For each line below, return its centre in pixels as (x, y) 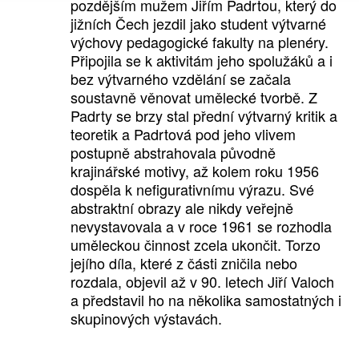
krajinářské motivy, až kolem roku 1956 (194, 171)
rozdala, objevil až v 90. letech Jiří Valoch (202, 282)
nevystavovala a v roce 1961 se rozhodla (201, 226)
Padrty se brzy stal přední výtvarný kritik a (204, 116)
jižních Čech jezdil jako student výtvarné (198, 24)
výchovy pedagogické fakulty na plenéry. (199, 42)
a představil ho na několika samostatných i (206, 300)
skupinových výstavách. (146, 319)
